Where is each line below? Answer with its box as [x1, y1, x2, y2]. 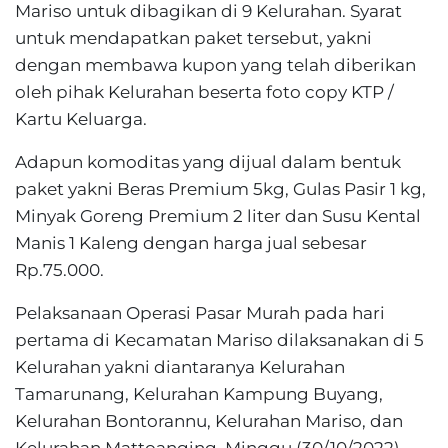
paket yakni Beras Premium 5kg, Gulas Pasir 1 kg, [15, 179, 426, 199]
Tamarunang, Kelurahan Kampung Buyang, [15, 384, 383, 404]
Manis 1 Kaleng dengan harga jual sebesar [15, 233, 367, 253]
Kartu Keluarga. [15, 109, 147, 129]
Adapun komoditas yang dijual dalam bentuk [15, 152, 401, 172]
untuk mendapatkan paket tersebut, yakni [15, 28, 372, 48]
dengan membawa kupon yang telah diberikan [15, 55, 416, 75]
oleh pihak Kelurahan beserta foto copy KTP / [15, 82, 394, 102]
